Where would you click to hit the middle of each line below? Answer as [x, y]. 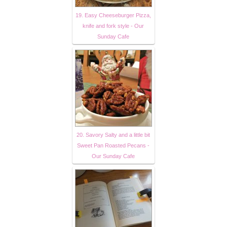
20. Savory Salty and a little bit [113, 135]
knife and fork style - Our [113, 26]
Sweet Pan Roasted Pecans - [113, 146]
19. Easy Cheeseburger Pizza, [113, 15]
